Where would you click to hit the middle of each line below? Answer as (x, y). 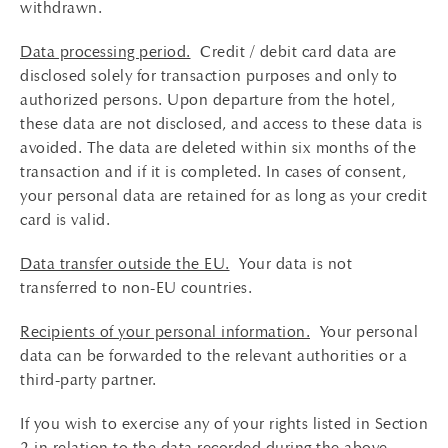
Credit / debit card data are (293, 51)
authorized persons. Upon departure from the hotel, (207, 99)
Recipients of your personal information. (165, 331)
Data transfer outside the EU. (125, 263)
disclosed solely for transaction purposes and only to (209, 75)
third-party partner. (88, 379)
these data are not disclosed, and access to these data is (221, 123)
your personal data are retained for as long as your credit (223, 195)
